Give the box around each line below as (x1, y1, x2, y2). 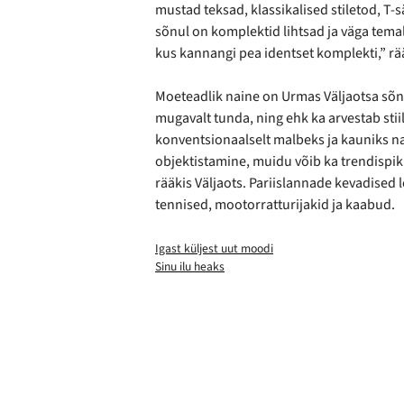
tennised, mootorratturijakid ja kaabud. (155, 195, 395, 215)
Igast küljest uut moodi (155, 240, 273, 258)
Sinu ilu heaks (155, 258, 225, 276)
